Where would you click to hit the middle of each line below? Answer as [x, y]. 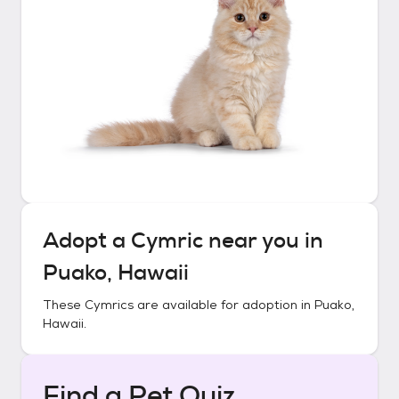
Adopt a [87, 240]
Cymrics [109, 305]
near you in [263, 240]
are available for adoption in [224, 305]
